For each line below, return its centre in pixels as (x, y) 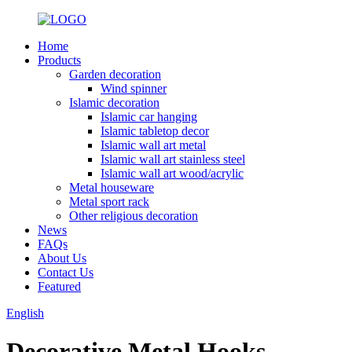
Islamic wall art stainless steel (173, 159)
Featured (59, 286)
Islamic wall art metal (153, 145)
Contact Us (66, 272)
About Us (62, 258)
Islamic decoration (114, 103)
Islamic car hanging (149, 117)
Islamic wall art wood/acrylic (172, 173)
